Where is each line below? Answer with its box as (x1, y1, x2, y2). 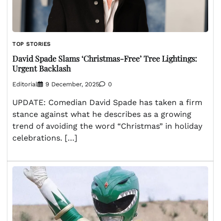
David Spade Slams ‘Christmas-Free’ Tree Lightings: (12, 53, 197, 64)
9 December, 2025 (45, 80, 99, 88)
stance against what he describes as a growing (12, 110, 191, 119)
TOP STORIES (12, 41, 51, 48)
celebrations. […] (12, 133, 77, 143)
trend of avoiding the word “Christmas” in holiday (12, 121, 202, 131)
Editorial (12, 80, 37, 88)
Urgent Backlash (12, 63, 71, 74)
